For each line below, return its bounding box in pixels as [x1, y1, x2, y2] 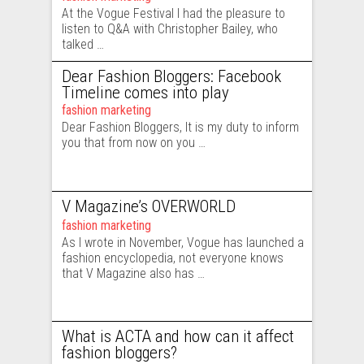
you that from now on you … [62, 135, 206, 150]
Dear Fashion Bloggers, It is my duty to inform [62, 119, 299, 135]
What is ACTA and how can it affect [62, 327, 294, 346]
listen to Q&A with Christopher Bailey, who [62, 21, 278, 37]
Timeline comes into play [62, 83, 229, 102]
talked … [62, 37, 104, 52]
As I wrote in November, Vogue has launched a [62, 235, 304, 250]
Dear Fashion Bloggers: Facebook [62, 67, 281, 86]
